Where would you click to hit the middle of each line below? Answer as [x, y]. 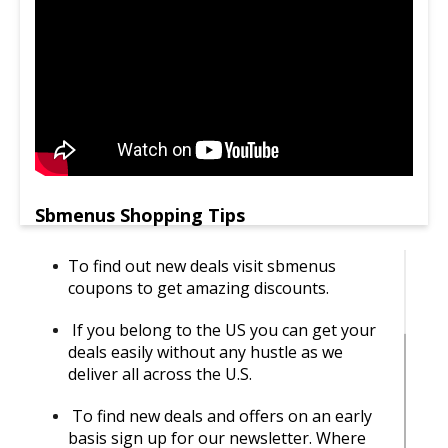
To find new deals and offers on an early [220, 415]
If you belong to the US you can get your [222, 329]
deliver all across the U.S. [160, 373]
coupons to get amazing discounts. [198, 287]
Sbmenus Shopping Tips [140, 214]
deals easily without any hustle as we [205, 351]
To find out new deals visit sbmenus [202, 265]
